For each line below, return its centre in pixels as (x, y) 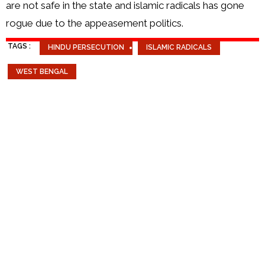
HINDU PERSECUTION (86, 47)
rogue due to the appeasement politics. (96, 23)
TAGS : (19, 46)
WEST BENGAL (42, 71)
